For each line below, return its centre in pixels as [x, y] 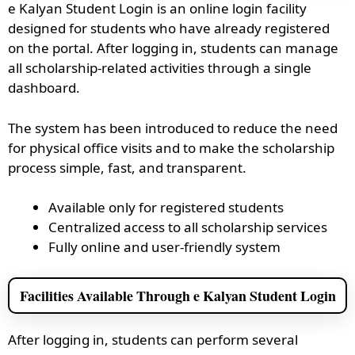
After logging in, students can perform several [153, 339]
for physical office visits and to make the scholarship [171, 147]
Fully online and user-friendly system [164, 247]
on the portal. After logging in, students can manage [173, 48]
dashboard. [44, 88]
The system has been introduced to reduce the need [173, 128]
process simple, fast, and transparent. [127, 167]
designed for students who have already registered [169, 28]
